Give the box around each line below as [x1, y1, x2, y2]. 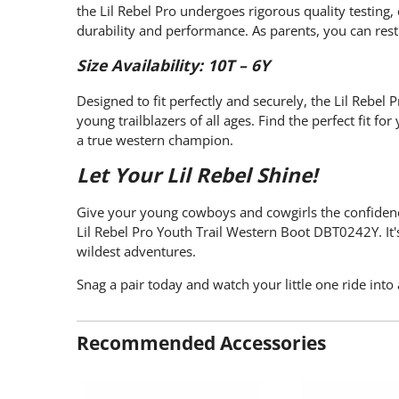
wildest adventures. [77, 242, 196, 261]
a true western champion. [77, 130, 233, 149]
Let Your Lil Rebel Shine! [77, 161, 317, 190]
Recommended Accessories [77, 330, 326, 356]
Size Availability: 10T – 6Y [77, 54, 270, 77]
